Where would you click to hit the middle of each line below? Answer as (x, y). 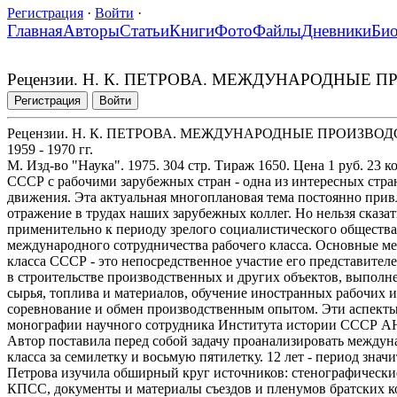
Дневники (336, 30)
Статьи (144, 30)
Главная (35, 30)
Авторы (91, 30)
